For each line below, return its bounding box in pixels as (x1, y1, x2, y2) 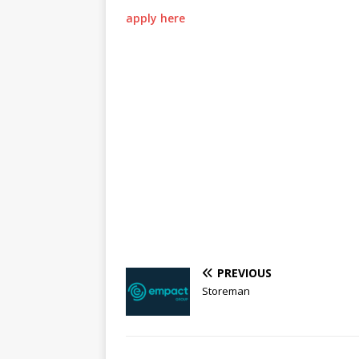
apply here (126, 10, 185, 26)
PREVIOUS (217, 265, 272, 281)
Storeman (202, 284, 250, 299)
